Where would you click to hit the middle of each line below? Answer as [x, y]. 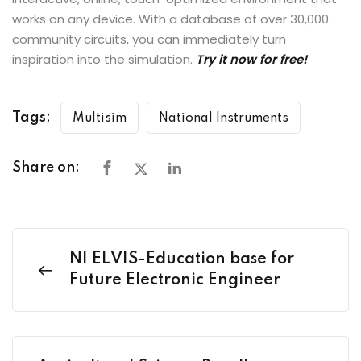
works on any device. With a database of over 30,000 [170, 19]
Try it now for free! [253, 60]
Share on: [46, 168]
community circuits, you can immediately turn [149, 39]
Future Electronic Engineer [175, 281]
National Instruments [224, 119]
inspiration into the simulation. [104, 60]
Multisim [100, 119]
